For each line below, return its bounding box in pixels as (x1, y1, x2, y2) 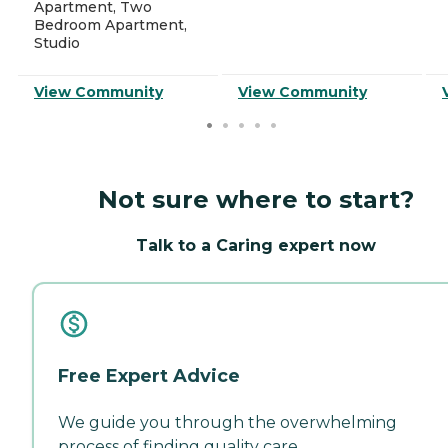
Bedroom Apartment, (34, 15, 187, 34)
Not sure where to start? (98, 184, 414, 214)
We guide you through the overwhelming (58, 412, 397, 432)
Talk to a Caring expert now (136, 235, 376, 255)
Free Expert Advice (58, 364, 240, 387)
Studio (34, 33, 80, 52)
